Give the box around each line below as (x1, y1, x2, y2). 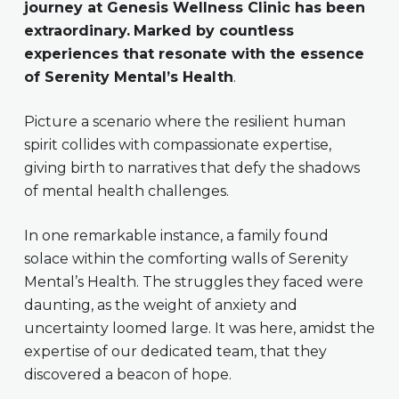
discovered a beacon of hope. (23, 365, 235, 383)
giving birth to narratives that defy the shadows (23, 159, 360, 176)
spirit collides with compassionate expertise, (23, 135, 331, 153)
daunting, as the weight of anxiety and (23, 296, 297, 313)
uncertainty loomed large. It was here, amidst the (23, 319, 375, 337)
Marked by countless (133, 21, 294, 39)
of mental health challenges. (23, 182, 229, 199)
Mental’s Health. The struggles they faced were (23, 273, 363, 290)
